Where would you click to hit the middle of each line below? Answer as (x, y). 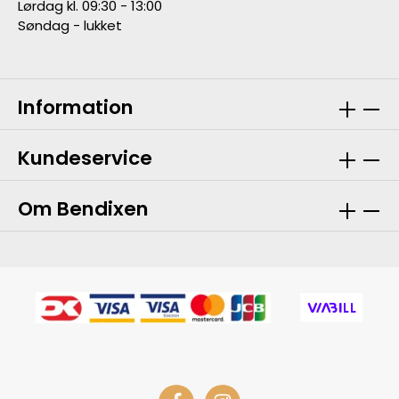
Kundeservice (85, 159)
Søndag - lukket (70, 26)
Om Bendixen (83, 209)
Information (76, 108)
